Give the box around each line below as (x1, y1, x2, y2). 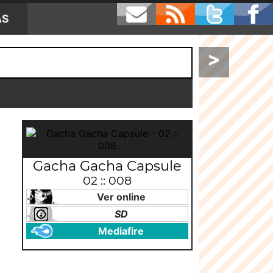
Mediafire (98, 225, 144, 237)
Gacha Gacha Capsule (33, 157, 182, 174)
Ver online (96, 191, 146, 203)
